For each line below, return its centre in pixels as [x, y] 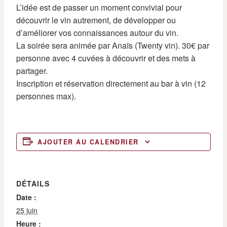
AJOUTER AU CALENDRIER [88, 142]
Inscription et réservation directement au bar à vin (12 [111, 83]
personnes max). [46, 96]
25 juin [27, 210]
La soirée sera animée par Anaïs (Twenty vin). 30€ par [113, 45]
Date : [26, 197]
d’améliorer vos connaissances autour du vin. [97, 33]
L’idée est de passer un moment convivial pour [99, 7]
